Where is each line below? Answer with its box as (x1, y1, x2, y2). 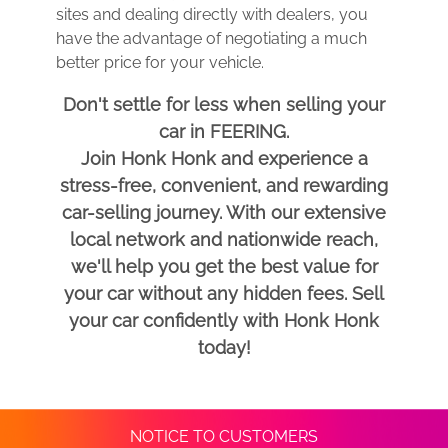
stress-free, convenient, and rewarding (60, 175, 388, 196)
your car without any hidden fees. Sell (64, 283, 384, 304)
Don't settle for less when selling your (63, 94, 385, 115)
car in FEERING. (159, 121, 289, 142)
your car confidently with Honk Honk (69, 310, 379, 331)
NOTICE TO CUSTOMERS (130, 427, 318, 446)
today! (197, 337, 251, 358)
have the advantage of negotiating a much (56, 29, 367, 48)
